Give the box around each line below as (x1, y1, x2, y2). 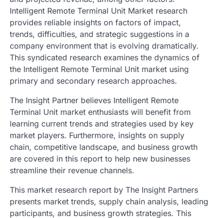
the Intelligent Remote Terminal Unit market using (10, 64, 189, 74)
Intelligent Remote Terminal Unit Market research (10, 5, 187, 16)
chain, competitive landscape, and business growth (10, 142, 198, 152)
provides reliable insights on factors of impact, (10, 17, 181, 27)
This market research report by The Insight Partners (10, 184, 198, 195)
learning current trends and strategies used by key (10, 118, 194, 128)
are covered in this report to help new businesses (10, 153, 190, 163)
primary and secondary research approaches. (10, 75, 177, 86)
